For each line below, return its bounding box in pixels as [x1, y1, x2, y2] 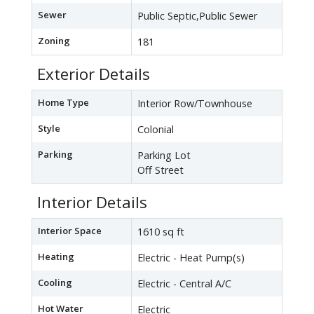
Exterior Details [37, 63, 150, 86]
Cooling [38, 276, 72, 289]
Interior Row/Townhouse [137, 97, 252, 111]
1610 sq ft [137, 225, 184, 239]
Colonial [137, 123, 174, 137]
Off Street [137, 163, 184, 177]
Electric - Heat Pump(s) [137, 251, 245, 265]
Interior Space [38, 224, 102, 238]
